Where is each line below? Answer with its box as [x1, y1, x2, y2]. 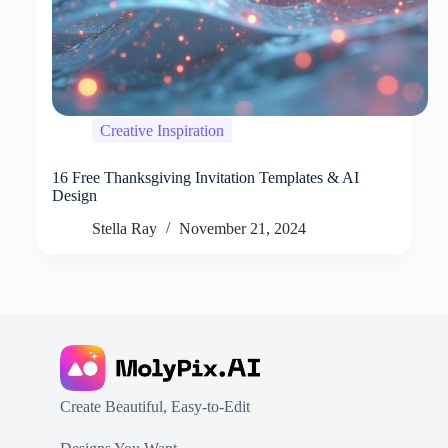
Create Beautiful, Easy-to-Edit [59, 398, 250, 416]
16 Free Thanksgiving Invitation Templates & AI [51, 169, 359, 187]
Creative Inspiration [99, 121, 224, 139]
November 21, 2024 [178, 220, 306, 238]
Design [51, 187, 97, 205]
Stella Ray [91, 220, 157, 238]
